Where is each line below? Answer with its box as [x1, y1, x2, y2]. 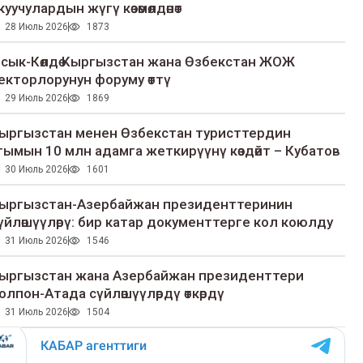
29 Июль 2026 [4, 92, 68, 105]
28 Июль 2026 [4, 21, 68, 33]
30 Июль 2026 [4, 164, 68, 176]
